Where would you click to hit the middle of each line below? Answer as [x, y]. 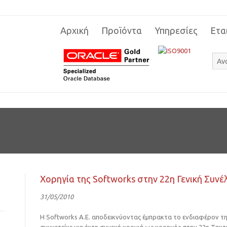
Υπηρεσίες [176, 30]
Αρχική [74, 30]
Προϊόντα [122, 30]
